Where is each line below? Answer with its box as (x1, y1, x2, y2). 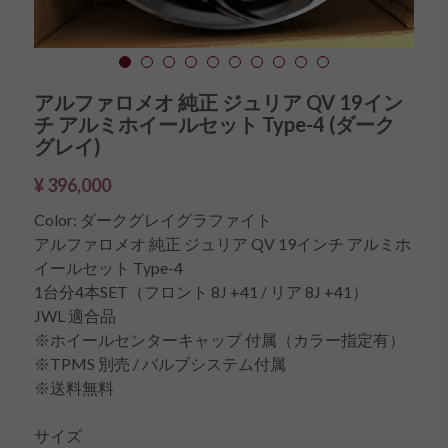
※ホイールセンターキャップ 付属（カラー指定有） (34, 330, 405, 349)
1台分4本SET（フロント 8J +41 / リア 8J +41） (34, 282, 368, 301)
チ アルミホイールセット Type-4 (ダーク (34, 112, 395, 136)
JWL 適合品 (34, 306, 116, 325)
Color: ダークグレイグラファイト (34, 210, 272, 229)
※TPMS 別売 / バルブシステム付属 (34, 354, 286, 373)
